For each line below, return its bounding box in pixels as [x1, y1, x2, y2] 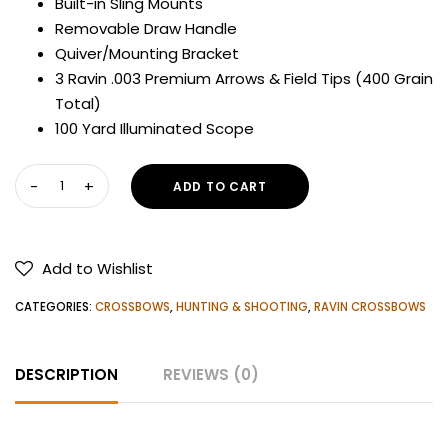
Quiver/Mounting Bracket [55, 43, 239, 65]
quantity [14, 239, 77, 261]
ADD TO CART [173, 177, 267, 195]
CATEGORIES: [15, 298, 95, 315]
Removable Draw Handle [55, 18, 237, 40]
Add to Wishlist [42, 257, 153, 279]
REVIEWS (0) [163, 363, 259, 385]
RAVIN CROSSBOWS [314, 298, 426, 315]
